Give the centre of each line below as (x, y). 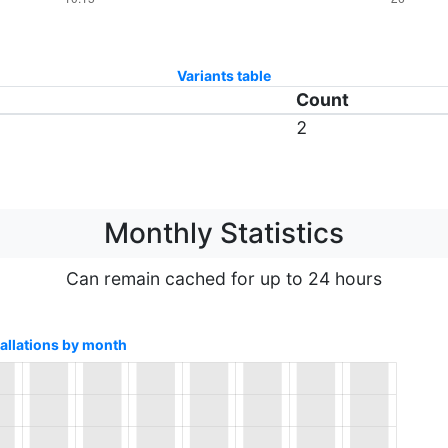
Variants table (224, 75)
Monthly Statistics (224, 233)
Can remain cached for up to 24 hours (224, 278)
